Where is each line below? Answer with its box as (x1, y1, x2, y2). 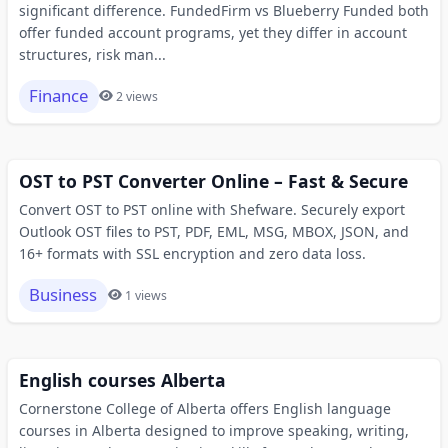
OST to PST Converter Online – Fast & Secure (18, 168, 408, 193)
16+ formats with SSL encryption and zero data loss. (18, 243, 366, 263)
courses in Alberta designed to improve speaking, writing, (18, 420, 409, 440)
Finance (29, 84, 88, 107)
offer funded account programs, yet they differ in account (18, 22, 407, 42)
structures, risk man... (18, 44, 166, 64)
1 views (125, 286, 167, 304)
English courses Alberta (18, 367, 226, 392)
